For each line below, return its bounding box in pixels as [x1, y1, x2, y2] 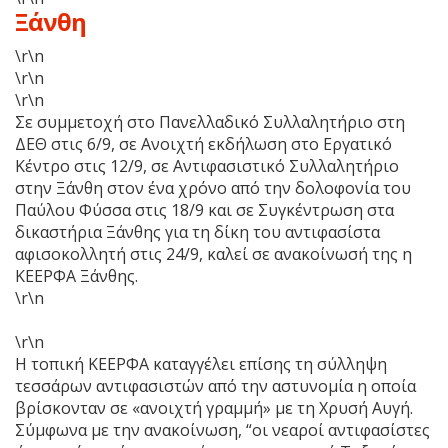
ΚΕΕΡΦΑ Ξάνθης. [15, 264, 142, 287]
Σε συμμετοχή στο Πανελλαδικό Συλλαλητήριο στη [15, 110, 405, 133]
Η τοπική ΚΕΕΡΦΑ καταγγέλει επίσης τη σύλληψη [15, 352, 387, 375]
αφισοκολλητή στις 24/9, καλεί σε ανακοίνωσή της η [15, 242, 412, 265]
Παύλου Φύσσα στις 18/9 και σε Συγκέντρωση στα [15, 198, 394, 221]
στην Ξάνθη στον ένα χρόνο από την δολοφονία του [15, 176, 411, 199]
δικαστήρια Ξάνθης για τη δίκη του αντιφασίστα [15, 220, 380, 243]
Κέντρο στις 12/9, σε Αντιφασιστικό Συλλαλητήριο [15, 154, 399, 177]
